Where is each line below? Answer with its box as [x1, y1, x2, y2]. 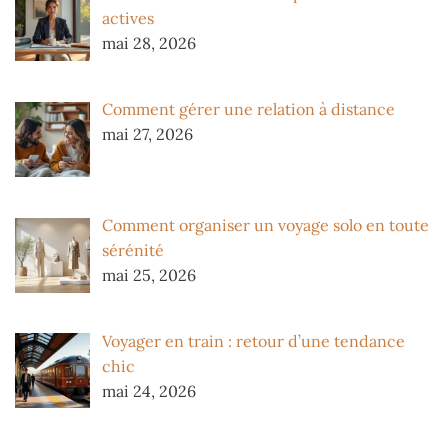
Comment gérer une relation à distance [102, 98, 395, 119]
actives [102, 8, 154, 29]
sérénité [102, 239, 164, 260]
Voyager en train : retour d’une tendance [102, 330, 405, 351]
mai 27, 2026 [102, 123, 193, 144]
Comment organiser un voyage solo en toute [102, 214, 429, 235]
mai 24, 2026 [102, 380, 196, 401]
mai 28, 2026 [102, 33, 196, 54]
